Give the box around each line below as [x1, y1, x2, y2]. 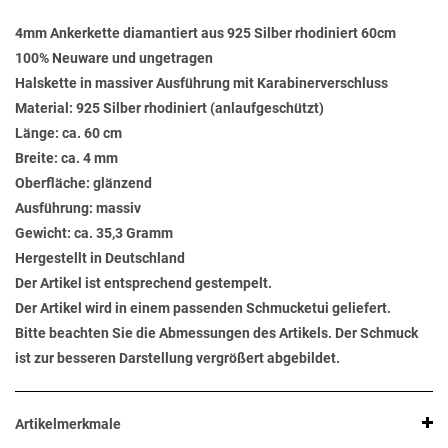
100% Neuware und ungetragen [15, 50, 213, 67]
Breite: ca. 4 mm [15, 150, 118, 167]
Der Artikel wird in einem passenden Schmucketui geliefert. [15, 300, 391, 317]
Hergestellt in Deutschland [15, 250, 185, 267]
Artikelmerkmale [15, 416, 121, 433]
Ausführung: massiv [15, 200, 141, 217]
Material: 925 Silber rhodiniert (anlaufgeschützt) [15, 100, 324, 117]
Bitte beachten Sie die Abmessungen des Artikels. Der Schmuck [15, 325, 418, 342]
